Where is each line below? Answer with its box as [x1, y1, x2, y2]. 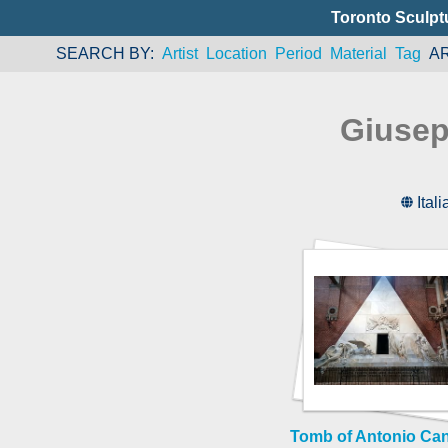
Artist [161, 45, 198, 62]
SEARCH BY [55, 45, 150, 62]
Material [329, 45, 387, 62]
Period [274, 45, 322, 62]
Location [205, 45, 267, 62]
